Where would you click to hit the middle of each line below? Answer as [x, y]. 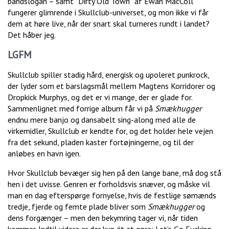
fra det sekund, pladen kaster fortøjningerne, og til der [101, 142]
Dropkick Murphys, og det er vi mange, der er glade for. [100, 97]
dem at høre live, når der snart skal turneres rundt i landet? [109, 24]
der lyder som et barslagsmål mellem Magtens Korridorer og [111, 86]
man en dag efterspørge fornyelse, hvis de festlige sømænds [112, 196]
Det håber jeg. [32, 35]
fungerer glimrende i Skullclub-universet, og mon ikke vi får [108, 13]
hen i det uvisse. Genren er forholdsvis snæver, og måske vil [109, 184]
